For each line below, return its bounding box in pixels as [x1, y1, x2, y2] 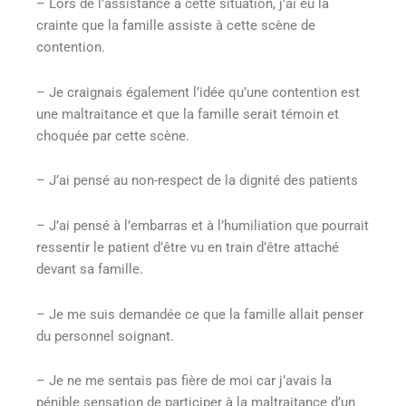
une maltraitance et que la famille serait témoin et [36, 105, 339, 122]
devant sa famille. [36, 261, 143, 278]
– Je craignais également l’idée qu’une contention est [36, 83, 360, 101]
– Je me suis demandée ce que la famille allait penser [36, 305, 363, 323]
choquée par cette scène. [36, 127, 189, 144]
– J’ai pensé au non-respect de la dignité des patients [36, 172, 358, 189]
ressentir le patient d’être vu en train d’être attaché [36, 239, 339, 256]
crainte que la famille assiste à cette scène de [36, 17, 315, 34]
